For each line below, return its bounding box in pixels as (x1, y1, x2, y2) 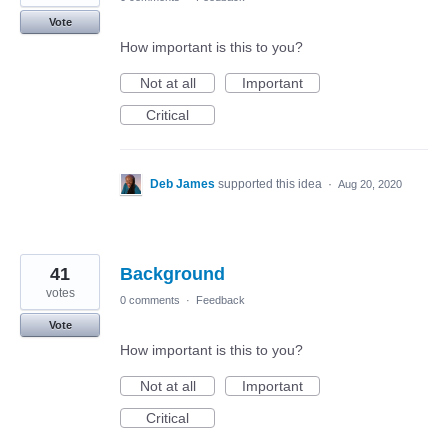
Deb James (150, 177, 218, 191)
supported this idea (218, 177, 325, 191)
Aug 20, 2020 (338, 178, 402, 190)
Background (120, 264, 225, 284)
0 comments (120, 294, 180, 306)
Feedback (196, 294, 245, 306)
